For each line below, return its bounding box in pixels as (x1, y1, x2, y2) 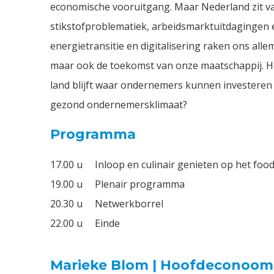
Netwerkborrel (95, 196, 163, 210)
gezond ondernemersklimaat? (50, 97, 187, 111)
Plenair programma (95, 177, 185, 191)
